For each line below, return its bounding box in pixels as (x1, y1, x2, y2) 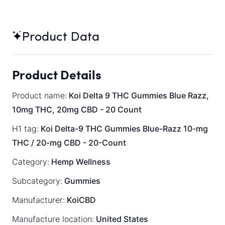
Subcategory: (12, 176, 62, 186)
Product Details (12, 65, 101, 84)
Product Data (22, 31, 99, 44)
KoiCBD (65, 195, 96, 205)
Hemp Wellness (49, 157, 110, 167)
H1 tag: (12, 124, 39, 134)
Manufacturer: (12, 195, 65, 205)
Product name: (12, 90, 67, 101)
